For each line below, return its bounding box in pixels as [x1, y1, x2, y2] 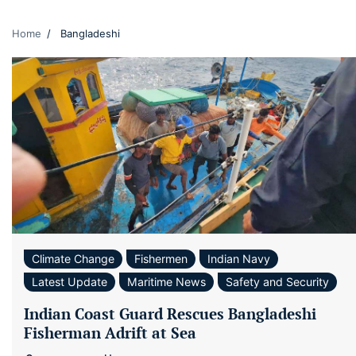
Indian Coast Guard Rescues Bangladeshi [24, 303, 316, 323]
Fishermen [134, 251, 188, 265]
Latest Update [32, 274, 107, 288]
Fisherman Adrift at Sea [24, 322, 196, 342]
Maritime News [127, 274, 206, 288]
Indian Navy [207, 251, 270, 265]
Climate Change [32, 251, 114, 265]
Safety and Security [226, 274, 329, 288]
